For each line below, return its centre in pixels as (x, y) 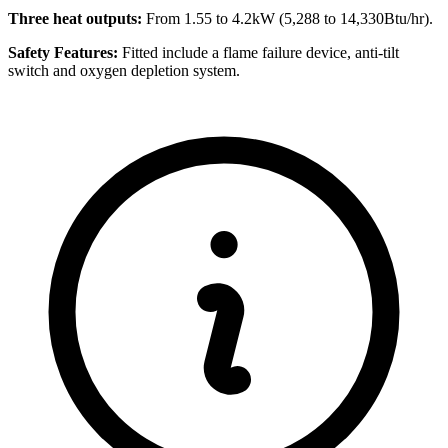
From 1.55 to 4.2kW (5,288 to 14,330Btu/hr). (287, 18)
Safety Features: (63, 52)
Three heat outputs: (75, 18)
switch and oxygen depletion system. (124, 70)
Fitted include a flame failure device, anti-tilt (258, 52)
